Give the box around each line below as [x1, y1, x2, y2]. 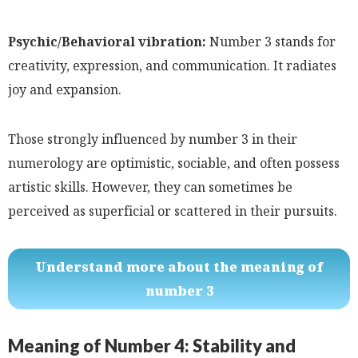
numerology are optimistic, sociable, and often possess [8, 153, 340, 172]
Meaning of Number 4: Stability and [8, 334, 296, 356]
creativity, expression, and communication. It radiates [8, 56, 336, 74]
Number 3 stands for [206, 32, 336, 50]
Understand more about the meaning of [35, 257, 323, 276]
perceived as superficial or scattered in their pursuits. [8, 201, 337, 220]
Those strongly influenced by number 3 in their [8, 129, 297, 148]
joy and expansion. [8, 80, 121, 98]
